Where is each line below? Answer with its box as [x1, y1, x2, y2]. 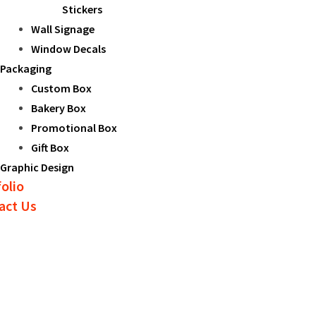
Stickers [62, 2, 102, 16]
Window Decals [31, 42, 106, 56]
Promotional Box [31, 121, 117, 135]
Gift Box [31, 140, 69, 154]
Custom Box [31, 81, 92, 95]
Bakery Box [31, 101, 86, 115]
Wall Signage [31, 22, 95, 36]
